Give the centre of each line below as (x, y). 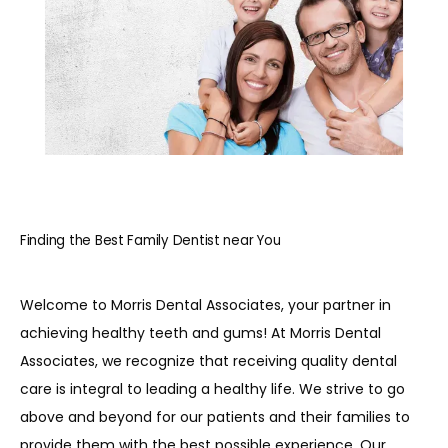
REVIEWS (100, 56)
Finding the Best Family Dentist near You (150, 240)
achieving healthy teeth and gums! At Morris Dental (200, 333)
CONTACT (107, 214)
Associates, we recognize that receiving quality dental (208, 361)
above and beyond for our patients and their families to (215, 417)
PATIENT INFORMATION (165, 293)
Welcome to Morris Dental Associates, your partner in (205, 305)
